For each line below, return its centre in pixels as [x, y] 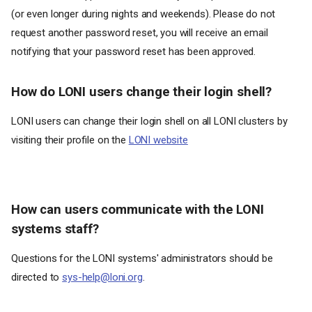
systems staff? [55, 229]
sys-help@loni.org [102, 277]
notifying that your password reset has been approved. [134, 52]
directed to [37, 277]
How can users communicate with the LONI [138, 210]
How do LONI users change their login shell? [141, 92]
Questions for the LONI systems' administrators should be [142, 258]
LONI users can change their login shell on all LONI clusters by [149, 121]
